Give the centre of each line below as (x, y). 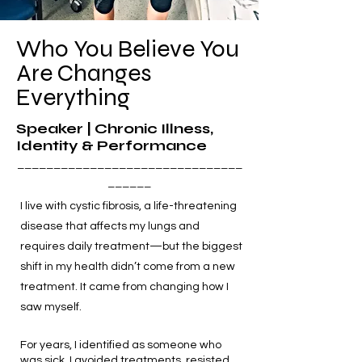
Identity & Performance (112, 145)
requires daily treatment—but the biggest (131, 246)
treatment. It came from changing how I (124, 287)
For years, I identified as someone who (121, 345)
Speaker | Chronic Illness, (115, 128)
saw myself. (51, 307)
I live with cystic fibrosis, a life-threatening (128, 206)
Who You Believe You (128, 48)
